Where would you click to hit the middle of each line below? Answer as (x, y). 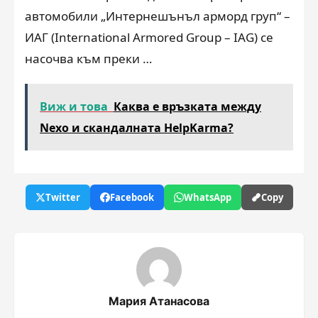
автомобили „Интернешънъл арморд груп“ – (158, 16)
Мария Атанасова (159, 301)
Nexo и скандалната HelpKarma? (137, 128)
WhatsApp (207, 197)
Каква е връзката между (187, 106)
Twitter (62, 197)
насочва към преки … (88, 59)
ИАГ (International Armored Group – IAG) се (149, 37)
